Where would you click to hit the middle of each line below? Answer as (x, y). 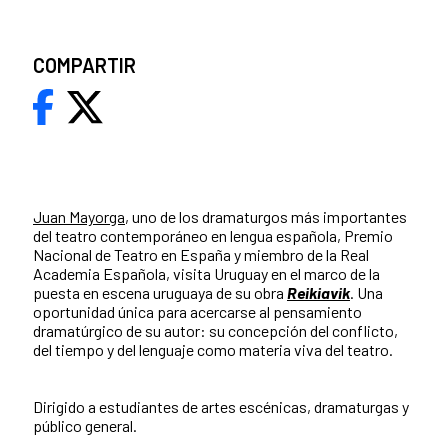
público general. (85, 426)
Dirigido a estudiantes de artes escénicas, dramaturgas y (221, 407)
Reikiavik (318, 293)
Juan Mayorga (79, 217)
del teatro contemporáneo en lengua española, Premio (213, 236)
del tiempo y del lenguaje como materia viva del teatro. (213, 350)
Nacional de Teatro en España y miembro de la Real (201, 255)
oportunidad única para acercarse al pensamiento (197, 312)
